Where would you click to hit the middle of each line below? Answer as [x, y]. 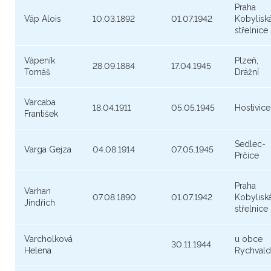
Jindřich [40, 203]
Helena [38, 251]
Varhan [38, 191]
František [41, 114]
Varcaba [40, 103]
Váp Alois [43, 19]
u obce [249, 239]
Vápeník [40, 61]
